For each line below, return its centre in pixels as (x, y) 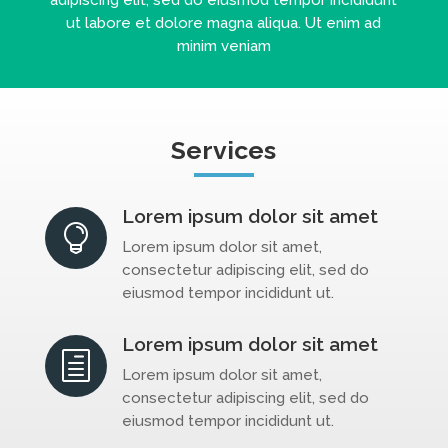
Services (224, 149)
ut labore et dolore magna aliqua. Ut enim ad (224, 22)
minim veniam (223, 45)
